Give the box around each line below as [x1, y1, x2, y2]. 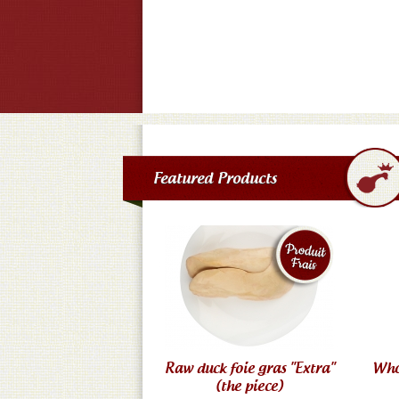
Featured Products [153, 168, 277, 187]
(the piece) [216, 377, 283, 395]
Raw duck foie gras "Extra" [164, 359, 335, 377]
